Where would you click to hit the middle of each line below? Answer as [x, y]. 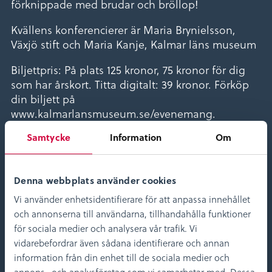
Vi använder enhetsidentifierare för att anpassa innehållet [132, 199]
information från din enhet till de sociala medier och [122, 257]
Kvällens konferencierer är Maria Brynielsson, [123, 29]
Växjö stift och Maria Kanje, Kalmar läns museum [134, 44]
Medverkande [76, 159]
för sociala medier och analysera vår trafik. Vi [106, 228]
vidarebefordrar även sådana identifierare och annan [122, 243]
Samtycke [49, 137]
